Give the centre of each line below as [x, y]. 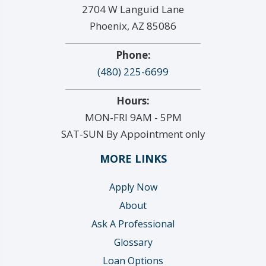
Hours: [133, 101]
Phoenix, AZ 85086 [133, 26]
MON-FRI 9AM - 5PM [133, 118]
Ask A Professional [133, 224]
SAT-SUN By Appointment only [133, 134]
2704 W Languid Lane [133, 9]
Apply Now [133, 187]
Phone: [133, 55]
